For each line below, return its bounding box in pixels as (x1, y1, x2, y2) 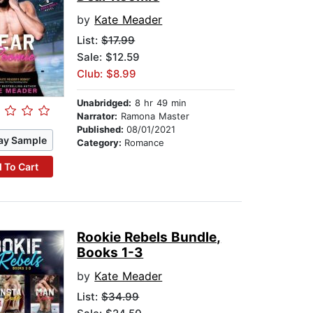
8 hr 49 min (131, 97, 187, 109)
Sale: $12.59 (77, 50, 140, 64)
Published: (77, 124, 127, 136)
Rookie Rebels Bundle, (77, 229, 221, 246)
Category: (77, 137, 125, 149)
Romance (124, 137, 165, 149)
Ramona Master (117, 110, 190, 122)
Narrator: (77, 110, 118, 122)
